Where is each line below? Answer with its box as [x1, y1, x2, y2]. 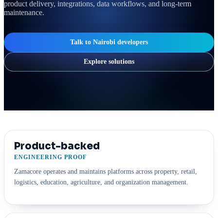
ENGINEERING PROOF [14, 153, 87, 161]
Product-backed [14, 140, 100, 152]
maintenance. [4, 8, 44, 17]
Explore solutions [84, 57, 134, 65]
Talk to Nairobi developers [70, 38, 148, 46]
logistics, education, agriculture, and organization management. [14, 178, 188, 186]
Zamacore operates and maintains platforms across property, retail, [14, 167, 197, 176]
